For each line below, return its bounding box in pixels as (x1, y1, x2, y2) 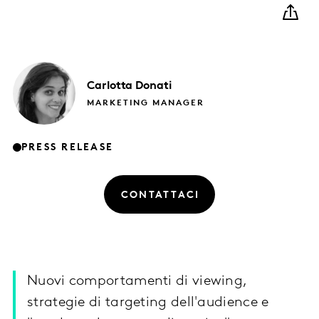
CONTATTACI (121, 190, 200, 202)
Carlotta (87, 80, 133, 92)
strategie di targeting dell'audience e (27, 296, 269, 310)
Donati (135, 80, 172, 92)
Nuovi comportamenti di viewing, (27, 274, 247, 289)
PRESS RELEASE (21, 142, 114, 153)
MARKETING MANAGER (87, 99, 204, 108)
